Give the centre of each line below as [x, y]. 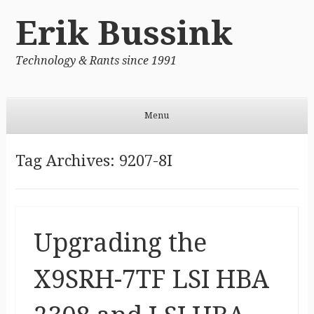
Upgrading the [120, 243]
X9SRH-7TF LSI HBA [151, 279]
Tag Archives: [67, 161]
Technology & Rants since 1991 [96, 60]
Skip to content [39, 143]
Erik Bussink [124, 33]
